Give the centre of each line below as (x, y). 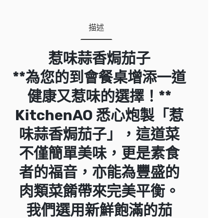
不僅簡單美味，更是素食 (99, 153)
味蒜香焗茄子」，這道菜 (99, 134)
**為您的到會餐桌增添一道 (99, 77)
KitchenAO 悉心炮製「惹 (99, 115)
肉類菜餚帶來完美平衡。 (99, 191)
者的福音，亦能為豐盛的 (99, 172)
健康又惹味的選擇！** (99, 96)
